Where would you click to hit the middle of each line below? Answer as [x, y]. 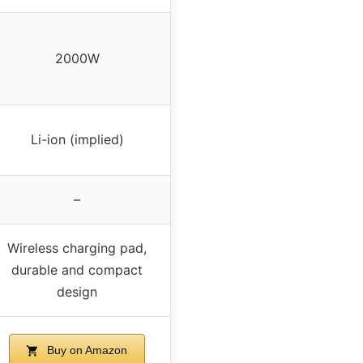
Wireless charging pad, [77, 248]
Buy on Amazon [86, 350]
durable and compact [77, 270]
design [77, 292]
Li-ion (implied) [77, 140]
